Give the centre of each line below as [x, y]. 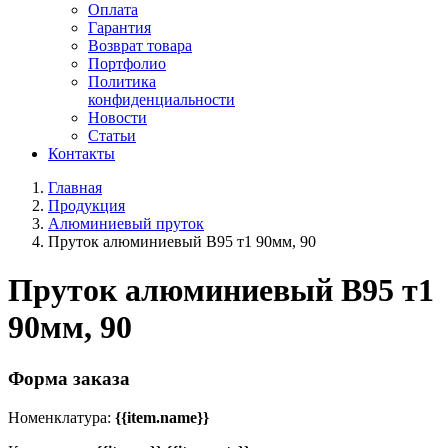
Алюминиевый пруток [126, 224]
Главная [75, 188]
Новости [117, 118]
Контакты [81, 154]
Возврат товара [140, 46]
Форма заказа [69, 378]
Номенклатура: [61, 417]
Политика [122, 82]
